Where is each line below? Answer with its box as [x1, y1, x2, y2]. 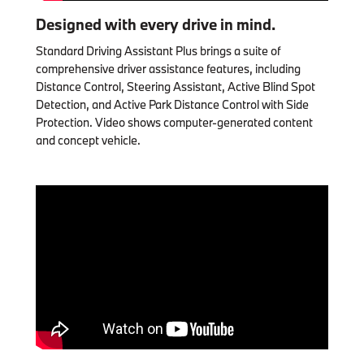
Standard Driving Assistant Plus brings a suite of [36, 42, 280, 58]
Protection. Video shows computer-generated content [36, 114, 313, 130]
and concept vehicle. [36, 132, 141, 148]
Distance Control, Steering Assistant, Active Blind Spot [36, 78, 315, 94]
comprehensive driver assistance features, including [36, 60, 301, 76]
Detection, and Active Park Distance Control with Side [36, 96, 309, 112]
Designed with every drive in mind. [36, 14, 275, 34]
